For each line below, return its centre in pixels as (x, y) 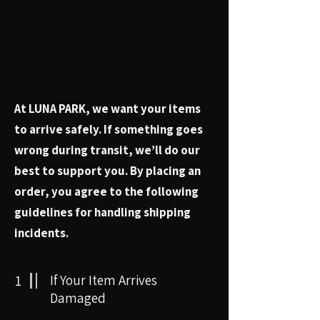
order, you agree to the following (106, 191)
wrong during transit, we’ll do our (107, 150)
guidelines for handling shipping (102, 212)
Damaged (78, 297)
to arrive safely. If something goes (109, 129)
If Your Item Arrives (104, 280)
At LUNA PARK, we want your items (107, 108)
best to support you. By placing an (107, 170)
